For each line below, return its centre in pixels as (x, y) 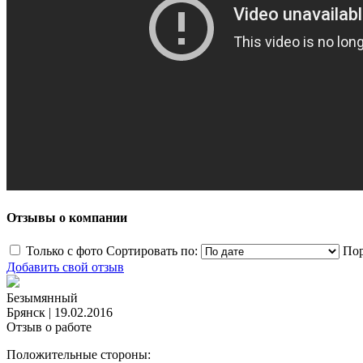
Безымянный (42, 298)
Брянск (26, 313)
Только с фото (64, 251)
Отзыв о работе (49, 327)
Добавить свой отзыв (65, 267)
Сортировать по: (152, 251)
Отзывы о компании (67, 218)
